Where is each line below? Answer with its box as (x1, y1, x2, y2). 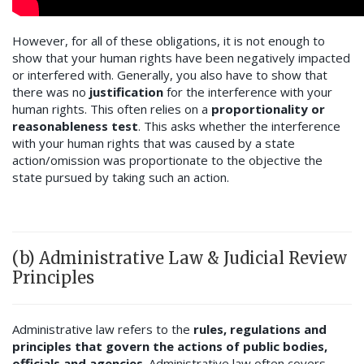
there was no (12, 84, 89, 101)
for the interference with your (167, 84, 332, 101)
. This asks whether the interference (138, 118, 340, 135)
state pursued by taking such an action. (12, 169, 229, 186)
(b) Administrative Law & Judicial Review (12, 248, 347, 269)
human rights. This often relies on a (12, 101, 211, 118)
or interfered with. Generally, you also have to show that (12, 67, 327, 84)
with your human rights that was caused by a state (12, 135, 295, 152)
